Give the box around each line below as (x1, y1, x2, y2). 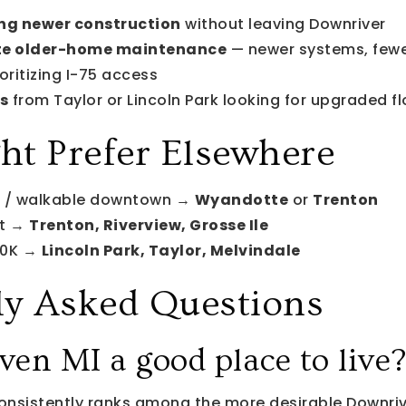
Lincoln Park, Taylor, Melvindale (41, 239, 301, 261)
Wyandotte (194, 188, 288, 210)
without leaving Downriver (180, 13, 386, 34)
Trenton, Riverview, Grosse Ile (29, 214, 268, 236)
